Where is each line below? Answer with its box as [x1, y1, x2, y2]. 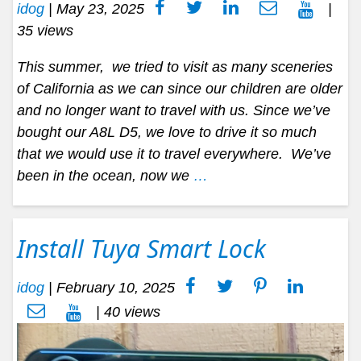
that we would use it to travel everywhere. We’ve [17, 146, 331, 163]
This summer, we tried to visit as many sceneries [17, 59, 333, 76]
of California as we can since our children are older [17, 81, 342, 98]
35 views [17, 23, 73, 39]
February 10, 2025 [56, 280, 175, 297]
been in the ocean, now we [17, 168, 193, 185]
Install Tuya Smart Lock [17, 232, 266, 266]
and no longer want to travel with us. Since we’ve [17, 102, 330, 119]
